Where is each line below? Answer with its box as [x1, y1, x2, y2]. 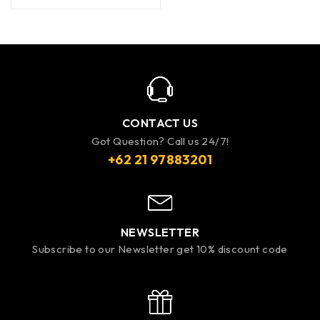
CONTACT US [121, 115, 199, 130]
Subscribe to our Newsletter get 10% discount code [32, 241, 288, 256]
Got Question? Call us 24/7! [91, 134, 229, 148]
